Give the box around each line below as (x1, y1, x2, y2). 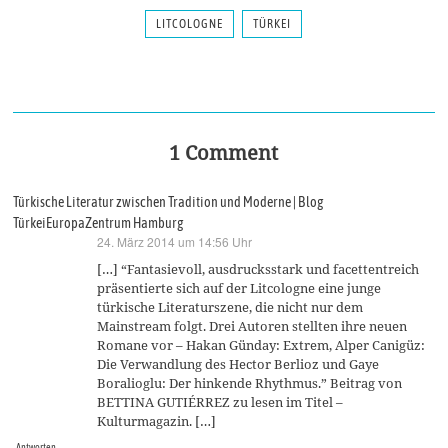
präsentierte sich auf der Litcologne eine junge (97, 278, 382, 297)
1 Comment (169, 138, 279, 166)
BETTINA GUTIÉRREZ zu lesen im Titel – (97, 392, 344, 411)
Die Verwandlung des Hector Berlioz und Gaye (97, 354, 380, 373)
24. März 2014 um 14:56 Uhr (97, 232, 253, 250)
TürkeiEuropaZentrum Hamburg (13, 214, 185, 231)
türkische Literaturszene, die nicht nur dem (97, 297, 364, 316)
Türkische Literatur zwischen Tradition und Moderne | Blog (13, 193, 325, 210)
